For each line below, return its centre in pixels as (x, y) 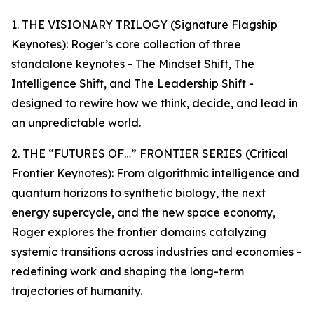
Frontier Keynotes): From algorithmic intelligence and (155, 173)
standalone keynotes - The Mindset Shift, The (133, 64)
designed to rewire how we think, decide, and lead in (155, 103)
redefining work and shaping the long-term (128, 272)
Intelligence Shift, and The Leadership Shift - (132, 84)
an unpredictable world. (76, 123)
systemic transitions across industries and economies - (156, 252)
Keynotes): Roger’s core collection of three (126, 45)
